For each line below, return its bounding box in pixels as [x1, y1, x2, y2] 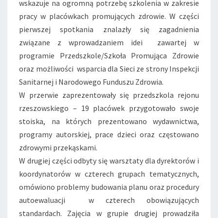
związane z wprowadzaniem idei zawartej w [19, 37, 199, 47]
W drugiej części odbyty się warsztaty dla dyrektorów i [19, 156, 199, 165]
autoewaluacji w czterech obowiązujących [19, 195, 199, 205]
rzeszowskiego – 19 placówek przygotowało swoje [19, 103, 199, 113]
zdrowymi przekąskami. [19, 143, 97, 152]
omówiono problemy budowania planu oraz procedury [19, 182, 199, 192]
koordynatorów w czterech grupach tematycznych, [19, 169, 199, 179]
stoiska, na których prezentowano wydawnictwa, [19, 116, 199, 126]
